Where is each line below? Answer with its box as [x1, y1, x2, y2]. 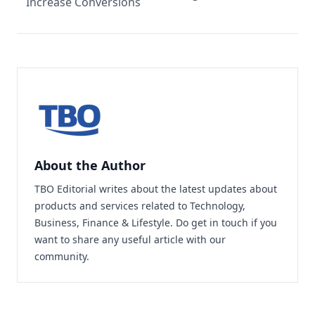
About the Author [34, 157, 146, 174]
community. [34, 250, 89, 263]
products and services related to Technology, [34, 199, 245, 212]
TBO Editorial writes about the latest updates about [34, 182, 277, 195]
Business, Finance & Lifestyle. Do [34, 216, 191, 229]
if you [248, 216, 277, 229]
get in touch [191, 216, 248, 229]
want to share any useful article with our [34, 233, 226, 246]
